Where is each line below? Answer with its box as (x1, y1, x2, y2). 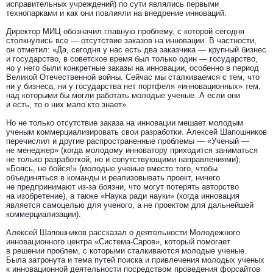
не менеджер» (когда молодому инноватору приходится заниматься (6, 146, 258, 155)
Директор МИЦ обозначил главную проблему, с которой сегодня (6, 27, 244, 36)
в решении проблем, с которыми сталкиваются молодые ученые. (6, 246, 247, 255)
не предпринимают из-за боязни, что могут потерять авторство (6, 182, 239, 191)
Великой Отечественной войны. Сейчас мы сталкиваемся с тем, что (6, 73, 260, 82)
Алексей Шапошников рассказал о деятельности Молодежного (6, 228, 240, 237)
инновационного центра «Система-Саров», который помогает (6, 237, 230, 246)
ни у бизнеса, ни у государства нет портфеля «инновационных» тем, (6, 82, 261, 91)
